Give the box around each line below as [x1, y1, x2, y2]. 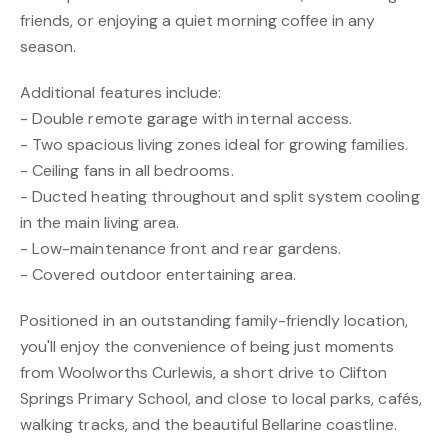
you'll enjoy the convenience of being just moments [20, 336, 395, 357]
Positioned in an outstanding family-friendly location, [20, 310, 408, 331]
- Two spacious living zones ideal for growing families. [20, 134, 408, 155]
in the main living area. [20, 212, 180, 233]
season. [20, 36, 77, 57]
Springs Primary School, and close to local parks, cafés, [20, 388, 422, 409]
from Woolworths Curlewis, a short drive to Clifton [20, 362, 388, 383]
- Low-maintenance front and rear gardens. [20, 238, 342, 259]
